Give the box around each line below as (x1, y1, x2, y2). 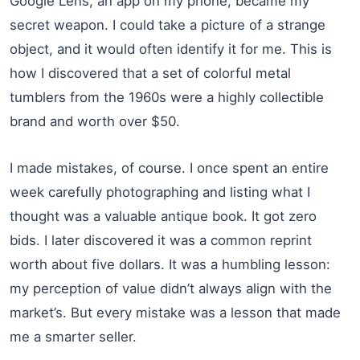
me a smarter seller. (10, 328, 137, 345)
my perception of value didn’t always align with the (10, 280, 332, 297)
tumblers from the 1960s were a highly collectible (10, 88, 324, 105)
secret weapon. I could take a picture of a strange (10, 16, 325, 33)
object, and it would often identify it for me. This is (10, 40, 332, 57)
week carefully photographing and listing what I (10, 183, 310, 200)
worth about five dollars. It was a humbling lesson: (10, 256, 330, 272)
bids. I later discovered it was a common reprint (10, 231, 312, 248)
